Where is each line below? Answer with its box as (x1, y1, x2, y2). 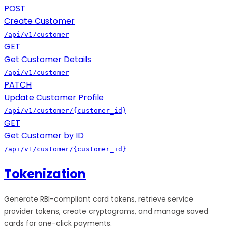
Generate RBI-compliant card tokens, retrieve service (4, 193, 193, 204)
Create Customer (4, 15, 75, 27)
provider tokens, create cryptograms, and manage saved (4, 206, 208, 216)
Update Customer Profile (4, 91, 104, 103)
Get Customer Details (4, 53, 91, 65)
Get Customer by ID (4, 129, 84, 141)
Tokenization (4, 165, 86, 182)
